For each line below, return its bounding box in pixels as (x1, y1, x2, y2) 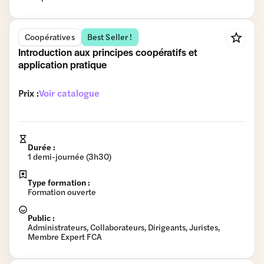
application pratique (18, 57, 107, 71)
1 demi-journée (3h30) (28, 150, 111, 162)
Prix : (18, 86, 39, 100)
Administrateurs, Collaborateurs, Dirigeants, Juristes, (28, 221, 220, 233)
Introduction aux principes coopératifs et (18, 45, 197, 59)
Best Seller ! (87, 31, 133, 42)
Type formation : (28, 176, 90, 188)
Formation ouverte (28, 186, 96, 197)
